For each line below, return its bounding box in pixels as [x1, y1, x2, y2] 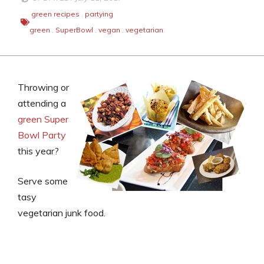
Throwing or [18, 81, 69, 93]
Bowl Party [18, 129, 66, 141]
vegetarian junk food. [18, 207, 105, 219]
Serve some [18, 175, 68, 187]
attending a [18, 97, 66, 109]
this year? [18, 145, 59, 157]
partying [85, 9, 113, 18]
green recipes [31, 9, 80, 18]
